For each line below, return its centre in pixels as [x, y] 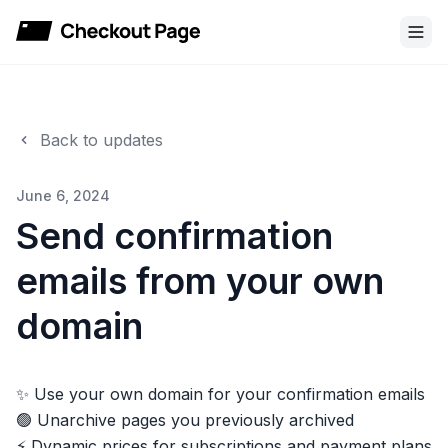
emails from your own [200, 281]
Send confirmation [174, 236]
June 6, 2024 [63, 195]
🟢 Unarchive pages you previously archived [185, 420]
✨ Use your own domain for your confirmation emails [220, 394]
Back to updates [101, 140]
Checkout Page [73, 42]
